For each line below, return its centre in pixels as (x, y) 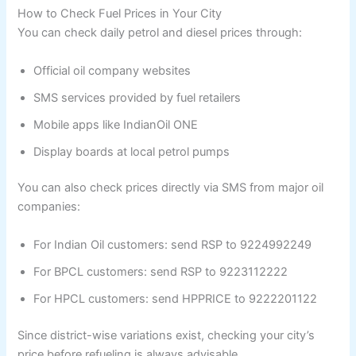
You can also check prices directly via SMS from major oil (171, 188)
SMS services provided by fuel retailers (137, 97)
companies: (49, 207)
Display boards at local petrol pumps (132, 151)
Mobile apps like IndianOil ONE (116, 124)
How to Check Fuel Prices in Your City (120, 14)
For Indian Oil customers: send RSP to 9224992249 (173, 244)
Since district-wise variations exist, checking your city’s (166, 335)
